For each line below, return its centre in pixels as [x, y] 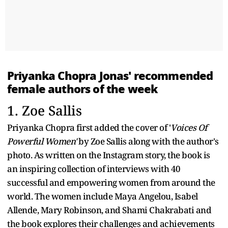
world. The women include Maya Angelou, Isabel [103, 196]
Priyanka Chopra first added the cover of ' [89, 127]
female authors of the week [82, 89]
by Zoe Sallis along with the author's [148, 141]
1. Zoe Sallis [45, 110]
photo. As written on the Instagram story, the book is [109, 155]
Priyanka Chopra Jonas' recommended [110, 76]
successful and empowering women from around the [111, 182]
